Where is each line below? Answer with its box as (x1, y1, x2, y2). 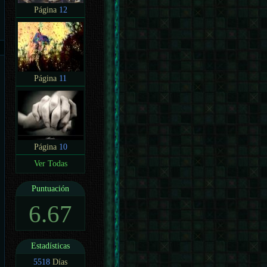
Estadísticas (31, 241, 70, 251)
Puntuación (32, 184, 70, 193)
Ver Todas (33, 159, 67, 168)
